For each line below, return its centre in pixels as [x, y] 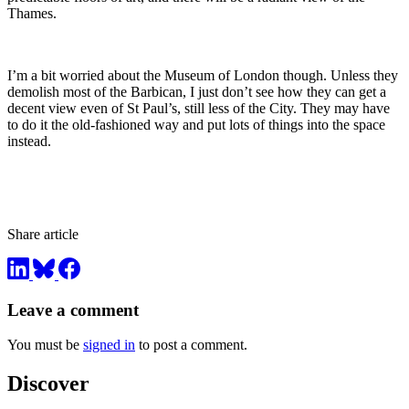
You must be [45, 345]
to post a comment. [191, 345]
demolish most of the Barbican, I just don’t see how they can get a [197, 92]
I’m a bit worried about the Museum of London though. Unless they [203, 76]
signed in [109, 345]
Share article [43, 235]
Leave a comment [73, 309]
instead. [29, 142]
